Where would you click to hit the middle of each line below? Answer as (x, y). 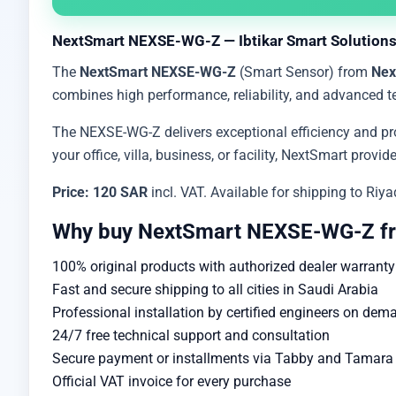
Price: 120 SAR (100, 192)
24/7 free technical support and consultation (191, 335)
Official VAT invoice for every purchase (171, 381)
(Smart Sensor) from (304, 72)
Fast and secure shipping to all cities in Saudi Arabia (215, 289)
